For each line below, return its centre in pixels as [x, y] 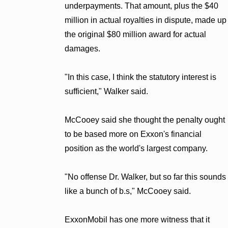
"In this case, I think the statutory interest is [140, 77]
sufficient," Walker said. [106, 91]
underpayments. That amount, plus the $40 [141, 6]
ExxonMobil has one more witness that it [137, 219]
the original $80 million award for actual [135, 34]
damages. [82, 48]
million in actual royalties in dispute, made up [145, 20]
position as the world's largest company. [136, 148]
